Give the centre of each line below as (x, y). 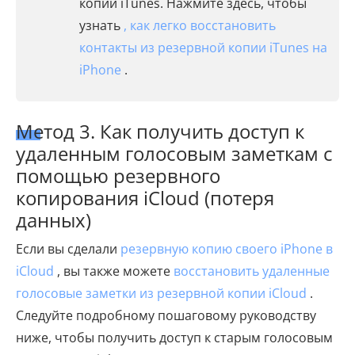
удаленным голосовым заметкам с (174, 154)
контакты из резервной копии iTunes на (203, 48)
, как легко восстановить (200, 26)
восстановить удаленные (252, 271)
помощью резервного (118, 176)
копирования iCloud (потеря (145, 198)
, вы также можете (114, 271)
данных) (53, 220)
